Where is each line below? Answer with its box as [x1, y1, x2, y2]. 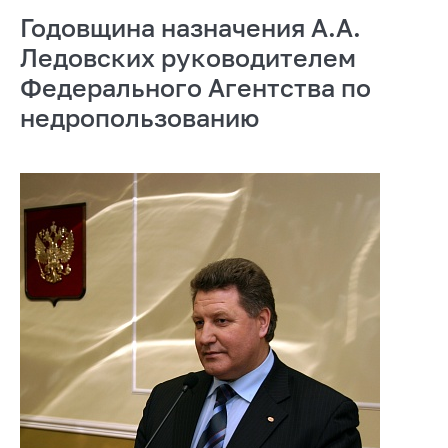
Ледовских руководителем [20, 41, 356, 73]
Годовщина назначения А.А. [20, 11, 361, 43]
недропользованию [20, 101, 259, 133]
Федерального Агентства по [20, 71, 371, 103]
